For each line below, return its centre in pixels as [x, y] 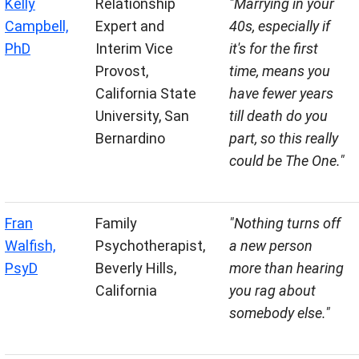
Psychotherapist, [150, 246]
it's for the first [274, 49]
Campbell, [36, 26]
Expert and [130, 26]
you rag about [272, 291]
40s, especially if [280, 26]
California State [146, 94]
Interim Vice [134, 49]
